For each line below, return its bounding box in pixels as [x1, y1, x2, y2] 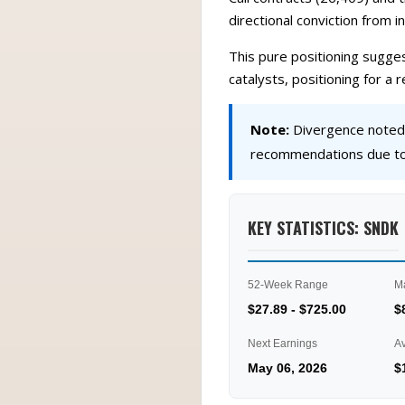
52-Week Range [248, 278, 328, 291]
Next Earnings [248, 337, 317, 350]
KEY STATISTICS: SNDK [248, 215, 399, 240]
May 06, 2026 [248, 361, 327, 375]
